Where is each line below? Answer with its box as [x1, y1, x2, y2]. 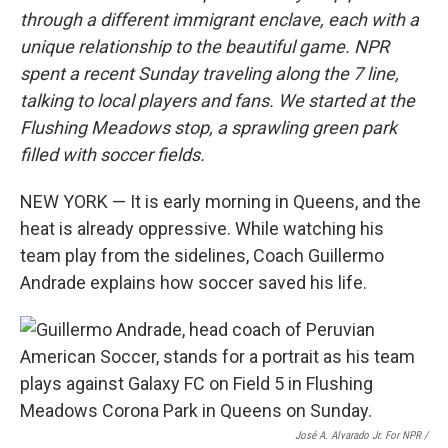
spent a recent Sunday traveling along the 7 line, [20, 62, 399, 84]
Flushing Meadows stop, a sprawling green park [20, 116, 397, 138]
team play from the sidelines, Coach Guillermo [20, 244, 384, 266]
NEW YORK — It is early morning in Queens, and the [20, 190, 421, 212]
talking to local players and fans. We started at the [20, 89, 415, 111]
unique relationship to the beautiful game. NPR [20, 35, 389, 57]
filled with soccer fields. [20, 143, 205, 165]
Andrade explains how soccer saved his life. [20, 271, 367, 293]
